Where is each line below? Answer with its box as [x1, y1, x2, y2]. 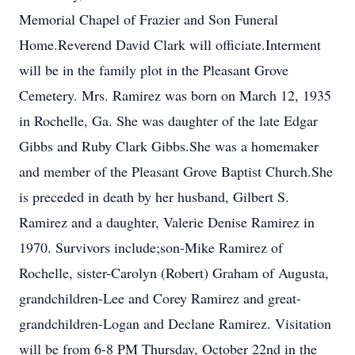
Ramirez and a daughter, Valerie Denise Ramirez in [19, 212, 315, 231]
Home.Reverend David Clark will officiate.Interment [19, 35, 321, 54]
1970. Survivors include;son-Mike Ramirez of [19, 238, 283, 257]
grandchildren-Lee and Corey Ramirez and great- [19, 288, 301, 307]
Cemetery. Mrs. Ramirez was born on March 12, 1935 [19, 86, 331, 105]
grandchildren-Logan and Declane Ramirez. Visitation [19, 314, 331, 333]
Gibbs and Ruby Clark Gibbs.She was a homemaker [19, 136, 319, 155]
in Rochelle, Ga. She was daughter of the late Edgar [19, 111, 318, 130]
